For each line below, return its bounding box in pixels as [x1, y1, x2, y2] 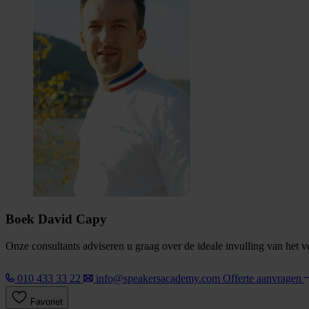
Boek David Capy [6, 212, 107, 227]
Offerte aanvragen [223, 272, 304, 285]
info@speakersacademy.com [96, 272, 220, 285]
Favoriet [30, 297, 63, 308]
